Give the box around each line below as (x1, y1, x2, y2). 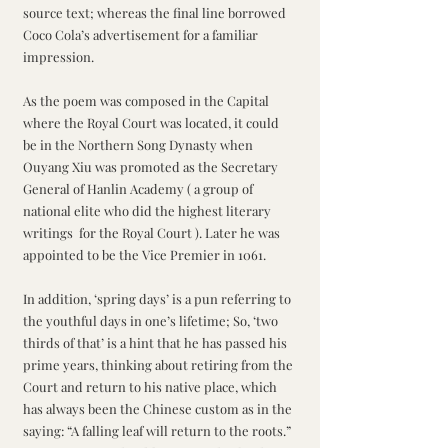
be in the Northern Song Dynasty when (23, 136, 256, 154)
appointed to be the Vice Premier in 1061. (23, 246, 266, 264)
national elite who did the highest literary (23, 202, 274, 220)
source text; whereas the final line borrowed (23, 4, 289, 22)
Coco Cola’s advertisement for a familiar (23, 26, 261, 44)
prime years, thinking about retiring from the (23, 356, 296, 374)
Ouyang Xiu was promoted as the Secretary (23, 158, 281, 176)
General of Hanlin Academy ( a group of (23, 180, 256, 198)
